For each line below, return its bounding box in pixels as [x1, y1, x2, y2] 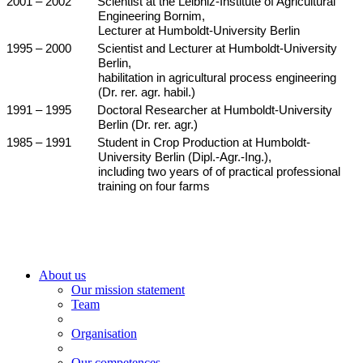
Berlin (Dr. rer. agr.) [98, 118, 199, 131]
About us [39, 268, 86, 282]
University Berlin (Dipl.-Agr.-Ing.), [98, 151, 272, 164]
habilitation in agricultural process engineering [98, 71, 337, 84]
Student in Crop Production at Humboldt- [97, 136, 310, 149]
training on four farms [98, 180, 211, 193]
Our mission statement [71, 283, 185, 297]
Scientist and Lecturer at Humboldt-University [97, 42, 337, 55]
